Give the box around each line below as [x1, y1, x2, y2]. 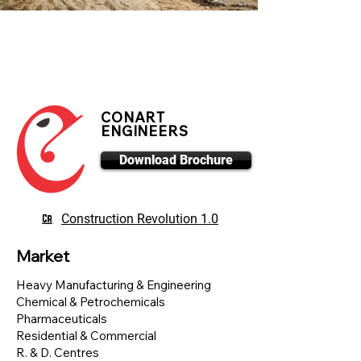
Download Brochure [119, 152, 233, 168]
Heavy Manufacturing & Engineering [16, 277, 211, 293]
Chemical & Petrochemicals [16, 294, 165, 309]
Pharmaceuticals [16, 311, 107, 326]
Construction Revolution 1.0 [61, 211, 218, 226]
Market [16, 246, 69, 266]
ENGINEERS [101, 122, 189, 139]
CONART [101, 109, 166, 126]
